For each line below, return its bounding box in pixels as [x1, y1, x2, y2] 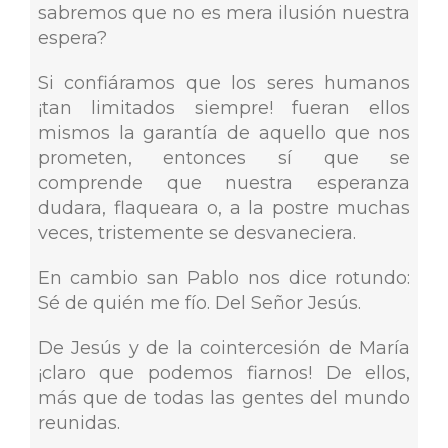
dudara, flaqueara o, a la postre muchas [37, 197, 411, 220]
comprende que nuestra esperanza [37, 172, 411, 195]
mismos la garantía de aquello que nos [37, 122, 411, 145]
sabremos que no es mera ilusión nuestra [37, 2, 411, 25]
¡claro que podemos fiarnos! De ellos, [37, 362, 411, 385]
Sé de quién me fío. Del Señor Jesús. [37, 292, 361, 315]
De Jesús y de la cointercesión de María [37, 337, 411, 360]
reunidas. [37, 412, 120, 435]
